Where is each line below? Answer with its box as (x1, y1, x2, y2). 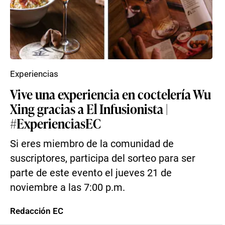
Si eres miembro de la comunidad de (10, 138, 174, 150)
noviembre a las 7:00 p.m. (10, 182, 125, 193)
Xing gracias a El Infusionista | (10, 99, 168, 118)
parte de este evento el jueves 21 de (10, 167, 172, 179)
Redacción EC (10, 206, 63, 216)
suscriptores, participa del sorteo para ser (10, 153, 195, 164)
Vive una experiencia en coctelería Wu (10, 85, 211, 103)
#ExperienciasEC (10, 114, 101, 132)
